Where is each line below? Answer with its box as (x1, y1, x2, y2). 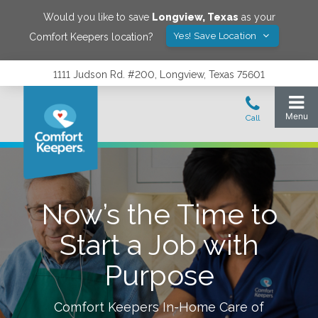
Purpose (104, 258, 214, 292)
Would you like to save (43, 11, 152, 23)
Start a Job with (59, 228, 259, 261)
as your (238, 11, 275, 23)
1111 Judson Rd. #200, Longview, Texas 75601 (53, 69, 265, 80)
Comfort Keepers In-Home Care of (54, 300, 264, 314)
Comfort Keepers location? (28, 31, 153, 43)
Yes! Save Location (172, 31, 260, 41)
